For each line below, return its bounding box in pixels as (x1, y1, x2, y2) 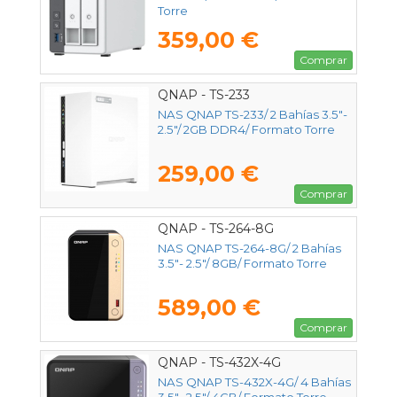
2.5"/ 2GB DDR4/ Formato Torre (158, 122, 335, 137)
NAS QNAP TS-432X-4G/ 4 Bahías (158, 375, 351, 390)
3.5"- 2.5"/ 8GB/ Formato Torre (158, 256, 327, 271)
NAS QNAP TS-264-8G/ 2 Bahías (158, 241, 341, 256)
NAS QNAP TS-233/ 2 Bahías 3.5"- (158, 107, 347, 122)
